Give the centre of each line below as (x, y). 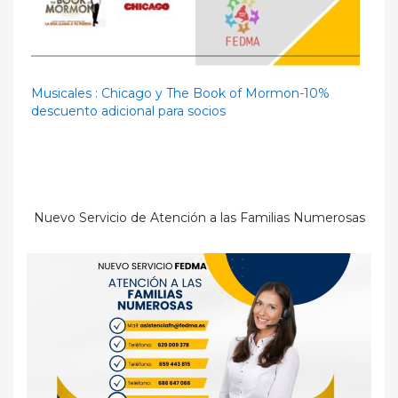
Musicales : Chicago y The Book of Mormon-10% (180, 93)
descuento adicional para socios (128, 111)
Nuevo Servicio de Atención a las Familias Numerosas (199, 217)
